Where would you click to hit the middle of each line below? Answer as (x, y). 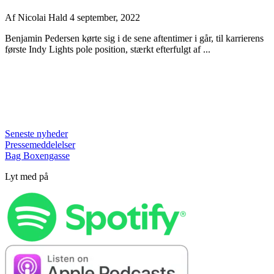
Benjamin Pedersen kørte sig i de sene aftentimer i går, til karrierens (134, 39)
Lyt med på (27, 177)
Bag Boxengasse (37, 156)
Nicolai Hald (44, 18)
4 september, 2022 (105, 18)
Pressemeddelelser (40, 145)
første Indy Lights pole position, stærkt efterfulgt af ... (108, 50)
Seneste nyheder (36, 134)
